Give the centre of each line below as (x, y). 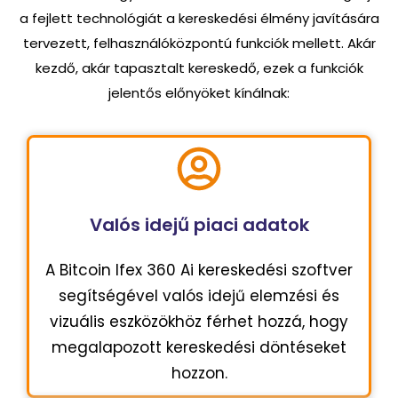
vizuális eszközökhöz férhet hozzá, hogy (199, 321)
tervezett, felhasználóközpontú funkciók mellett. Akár (199, 44)
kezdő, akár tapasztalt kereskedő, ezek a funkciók (199, 68)
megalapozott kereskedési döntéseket (199, 347)
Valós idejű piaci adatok (199, 224)
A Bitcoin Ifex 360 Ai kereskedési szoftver (199, 270)
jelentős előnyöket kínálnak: (199, 93)
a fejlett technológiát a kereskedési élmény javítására (199, 19)
